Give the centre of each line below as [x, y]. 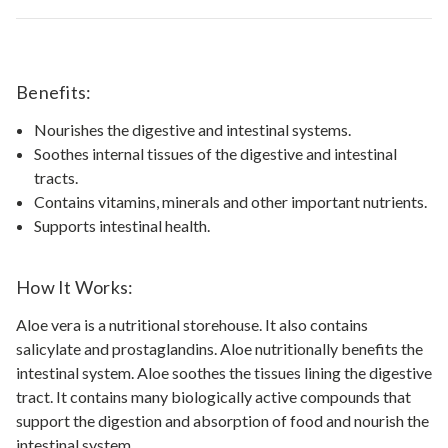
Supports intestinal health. [122, 225]
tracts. [56, 177]
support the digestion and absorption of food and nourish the [222, 420]
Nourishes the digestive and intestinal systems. [193, 129]
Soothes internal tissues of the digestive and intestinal [216, 153]
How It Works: [75, 286]
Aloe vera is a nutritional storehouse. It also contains [192, 324]
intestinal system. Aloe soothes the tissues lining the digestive [224, 372]
